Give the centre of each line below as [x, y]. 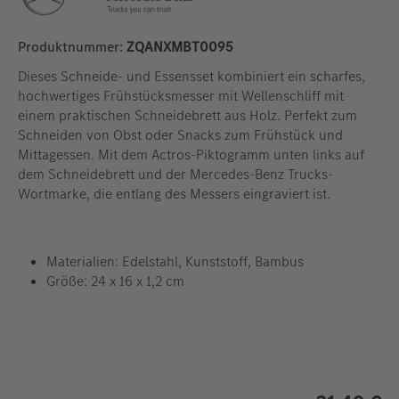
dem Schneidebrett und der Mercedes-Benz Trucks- [175, 175]
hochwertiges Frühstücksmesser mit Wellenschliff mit [181, 96]
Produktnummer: [72, 47]
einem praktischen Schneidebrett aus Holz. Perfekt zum [187, 116]
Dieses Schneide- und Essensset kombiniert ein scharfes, [191, 77]
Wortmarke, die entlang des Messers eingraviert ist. [174, 194]
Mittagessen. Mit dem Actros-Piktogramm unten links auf [191, 155]
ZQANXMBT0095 [180, 47]
